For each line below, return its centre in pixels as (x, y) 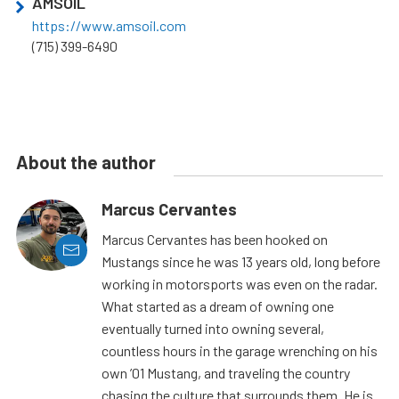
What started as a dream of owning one (218, 305)
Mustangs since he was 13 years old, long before (241, 261)
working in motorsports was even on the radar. (240, 283)
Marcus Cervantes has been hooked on (215, 239)
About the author (86, 162)
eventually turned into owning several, (213, 328)
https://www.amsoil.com (109, 25)
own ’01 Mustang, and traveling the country (226, 372)
